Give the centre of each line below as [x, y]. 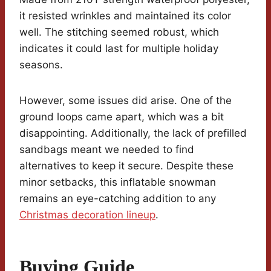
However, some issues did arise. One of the [126, 101]
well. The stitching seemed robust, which [119, 32]
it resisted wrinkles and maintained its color [125, 16]
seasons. [41, 65]
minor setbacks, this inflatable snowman [118, 182]
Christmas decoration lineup [87, 215]
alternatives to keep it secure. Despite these [126, 166]
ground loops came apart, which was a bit [122, 117]
